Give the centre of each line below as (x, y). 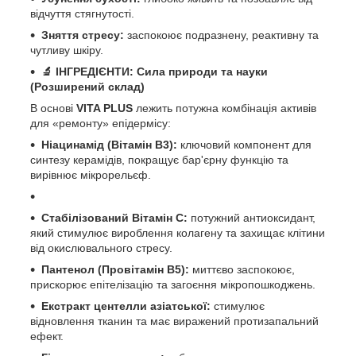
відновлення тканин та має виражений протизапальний (174, 321)
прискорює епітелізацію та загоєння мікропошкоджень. (173, 285)
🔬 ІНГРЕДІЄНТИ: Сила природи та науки (155, 72)
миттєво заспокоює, (242, 270)
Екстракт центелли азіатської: (126, 306)
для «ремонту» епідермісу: (101, 124)
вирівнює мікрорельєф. (91, 175)
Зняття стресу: (83, 35)
